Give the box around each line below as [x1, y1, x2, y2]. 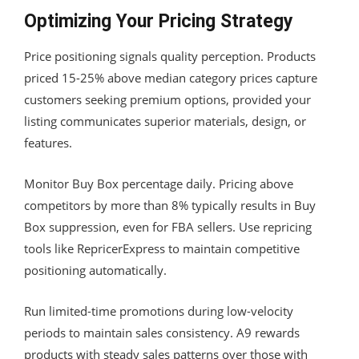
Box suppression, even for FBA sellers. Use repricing [24, 218, 312, 235]
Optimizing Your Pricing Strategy [24, 10, 293, 32]
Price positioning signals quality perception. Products [24, 47, 316, 64]
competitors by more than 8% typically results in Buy [24, 196, 316, 213]
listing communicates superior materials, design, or [24, 112, 306, 129]
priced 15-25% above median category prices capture [24, 69, 317, 86]
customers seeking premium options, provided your [24, 91, 311, 107]
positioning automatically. [24, 261, 167, 278]
